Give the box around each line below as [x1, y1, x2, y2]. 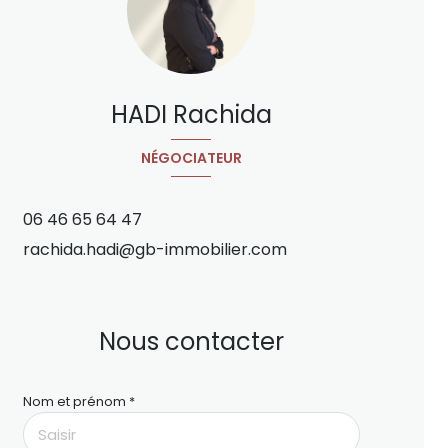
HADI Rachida [110, 98, 272, 131]
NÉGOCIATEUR [140, 147, 242, 168]
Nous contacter [98, 325, 284, 359]
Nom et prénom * [22, 393, 135, 411]
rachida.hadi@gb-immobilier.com [22, 238, 287, 262]
